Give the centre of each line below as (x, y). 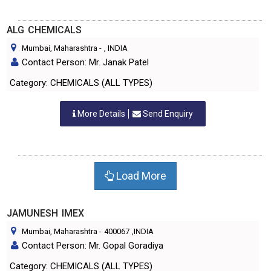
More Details (101, 114)
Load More (140, 176)
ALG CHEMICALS (44, 30)
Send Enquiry (167, 114)
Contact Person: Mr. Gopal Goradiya (93, 246)
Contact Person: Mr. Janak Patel (85, 62)
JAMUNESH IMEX (45, 213)
